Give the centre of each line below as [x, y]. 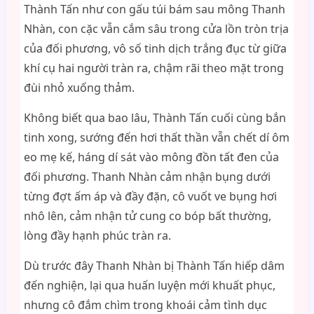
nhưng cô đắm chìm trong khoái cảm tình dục [145, 305]
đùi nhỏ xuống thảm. [79, 88]
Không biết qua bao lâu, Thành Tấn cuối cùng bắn [155, 118]
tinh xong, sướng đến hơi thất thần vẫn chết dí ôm [156, 137]
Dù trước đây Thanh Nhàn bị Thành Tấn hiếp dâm [154, 266]
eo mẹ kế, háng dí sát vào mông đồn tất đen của [151, 157]
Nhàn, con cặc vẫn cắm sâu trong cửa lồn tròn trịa [156, 29]
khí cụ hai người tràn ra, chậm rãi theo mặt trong [153, 68]
